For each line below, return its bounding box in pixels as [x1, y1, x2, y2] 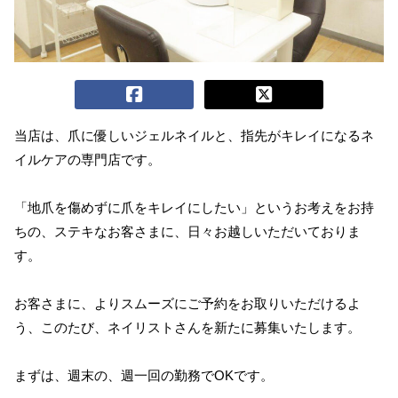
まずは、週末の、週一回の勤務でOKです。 [14, 368, 274, 383]
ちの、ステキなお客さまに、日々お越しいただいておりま [14, 224, 361, 239]
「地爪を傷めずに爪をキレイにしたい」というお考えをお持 [14, 200, 374, 215]
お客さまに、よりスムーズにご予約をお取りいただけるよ [14, 296, 361, 311]
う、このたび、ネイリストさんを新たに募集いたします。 [14, 320, 361, 335]
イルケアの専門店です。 [14, 152, 161, 167]
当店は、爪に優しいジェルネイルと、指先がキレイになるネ [14, 128, 374, 143]
